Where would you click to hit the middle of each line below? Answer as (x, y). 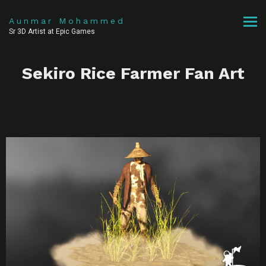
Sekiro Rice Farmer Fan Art (133, 73)
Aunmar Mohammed (67, 21)
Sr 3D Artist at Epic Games (52, 31)
